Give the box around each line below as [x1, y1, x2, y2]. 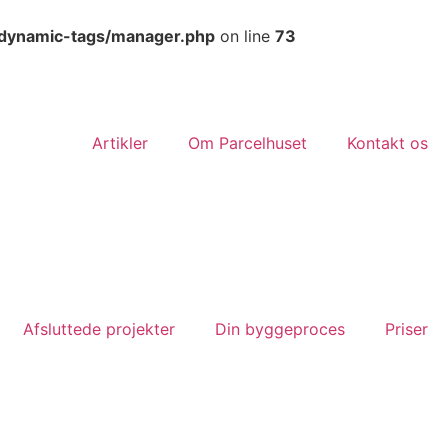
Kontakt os [347, 133, 428, 153]
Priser [385, 319, 428, 339]
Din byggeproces [215, 319, 345, 339]
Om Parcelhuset [188, 133, 307, 153]
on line [215, 26, 275, 46]
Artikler [92, 133, 148, 153]
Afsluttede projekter [23, 319, 175, 339]
